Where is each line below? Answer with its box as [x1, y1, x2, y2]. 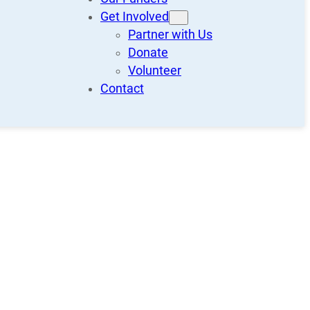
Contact [100, 82, 144, 96]
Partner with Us [128, 28, 212, 42]
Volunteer [128, 64, 181, 78]
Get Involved [100, 10, 169, 24]
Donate [128, 46, 168, 60]
